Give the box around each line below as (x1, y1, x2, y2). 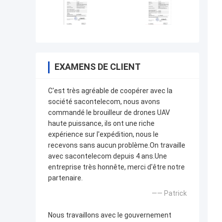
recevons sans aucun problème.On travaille (48, 141, 185, 150)
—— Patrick (152, 189, 187, 198)
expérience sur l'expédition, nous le (48, 130, 159, 139)
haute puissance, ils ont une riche (48, 119, 155, 128)
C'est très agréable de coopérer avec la (48, 87, 172, 95)
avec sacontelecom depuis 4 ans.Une (48, 152, 167, 161)
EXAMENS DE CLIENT (55, 61, 141, 72)
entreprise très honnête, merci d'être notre (48, 163, 185, 171)
